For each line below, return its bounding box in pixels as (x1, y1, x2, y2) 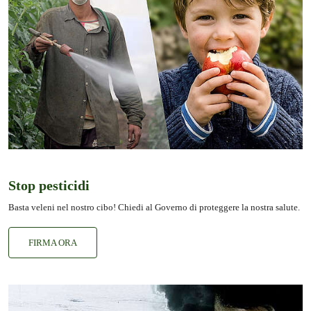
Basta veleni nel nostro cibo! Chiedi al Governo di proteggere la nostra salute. (8, 202, 300, 213)
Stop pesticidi (8, 178, 90, 194)
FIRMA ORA (28, 237, 77, 249)
